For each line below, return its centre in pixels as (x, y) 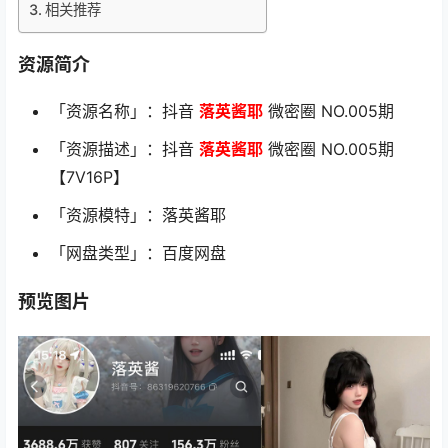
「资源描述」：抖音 (124, 149)
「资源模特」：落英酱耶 (138, 215)
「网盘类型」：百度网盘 (138, 253)
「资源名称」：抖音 (124, 111)
